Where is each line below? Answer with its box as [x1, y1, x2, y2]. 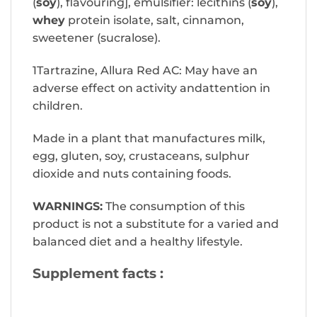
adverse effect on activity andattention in [33, 81, 270, 96]
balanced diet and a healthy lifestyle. [33, 234, 243, 248]
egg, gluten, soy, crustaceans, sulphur [33, 149, 250, 163]
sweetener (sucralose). [33, 31, 161, 45]
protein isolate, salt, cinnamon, [65, 13, 244, 28]
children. [33, 99, 83, 113]
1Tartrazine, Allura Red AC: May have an [33, 64, 258, 78]
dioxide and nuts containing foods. [33, 166, 231, 180]
